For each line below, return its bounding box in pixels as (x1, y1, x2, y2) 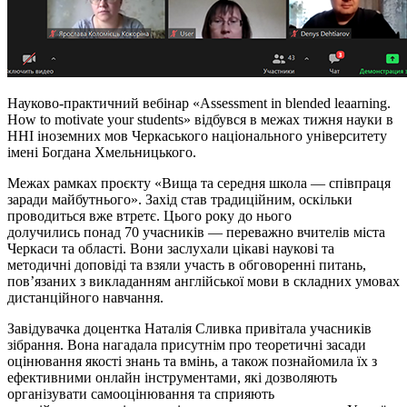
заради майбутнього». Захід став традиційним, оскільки (7, 191, 352, 207)
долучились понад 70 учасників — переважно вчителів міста (7, 223, 385, 240)
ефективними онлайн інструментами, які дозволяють (7, 369, 337, 385)
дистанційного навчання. (7, 289, 164, 305)
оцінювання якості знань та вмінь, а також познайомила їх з (7, 352, 377, 369)
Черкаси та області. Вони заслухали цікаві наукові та (7, 240, 334, 256)
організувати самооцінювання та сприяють (7, 385, 274, 402)
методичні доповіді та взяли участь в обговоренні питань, (7, 256, 366, 273)
